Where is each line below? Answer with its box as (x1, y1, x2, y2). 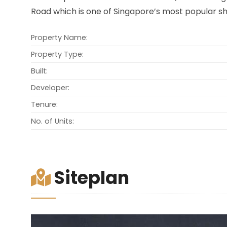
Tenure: (30, 99, 58, 109)
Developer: (30, 82, 69, 93)
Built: (30, 65, 48, 76)
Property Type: (30, 49, 84, 59)
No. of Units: (30, 116, 74, 126)
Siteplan (50, 165, 129, 190)
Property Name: (30, 32, 88, 43)
